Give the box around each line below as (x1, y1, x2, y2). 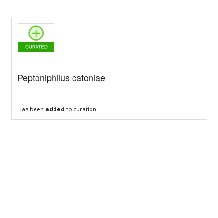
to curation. (64, 105, 98, 114)
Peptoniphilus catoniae (17, 71, 105, 84)
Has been (17, 105, 45, 114)
